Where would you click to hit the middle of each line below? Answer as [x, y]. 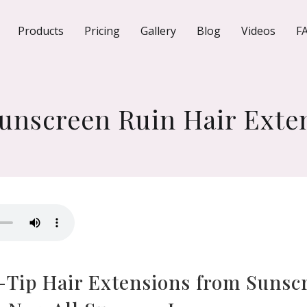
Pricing [102, 31]
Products [41, 31]
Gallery [158, 31]
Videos [258, 31]
